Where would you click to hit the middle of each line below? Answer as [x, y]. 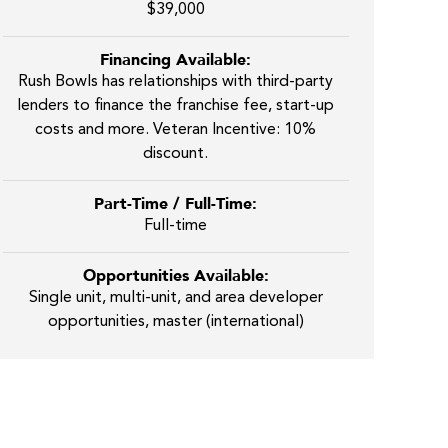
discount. [175, 154]
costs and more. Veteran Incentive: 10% [175, 130]
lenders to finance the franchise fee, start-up [175, 106]
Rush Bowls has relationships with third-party [175, 82]
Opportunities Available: [175, 276]
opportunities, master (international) [175, 322]
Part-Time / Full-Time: [175, 204]
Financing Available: [175, 60]
